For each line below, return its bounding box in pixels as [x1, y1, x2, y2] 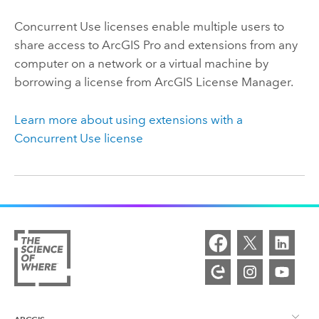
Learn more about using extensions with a [14, 112, 243, 127]
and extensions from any [160, 38, 298, 53]
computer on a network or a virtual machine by [14, 56, 268, 71]
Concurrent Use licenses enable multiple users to [14, 19, 284, 34]
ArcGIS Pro [101, 38, 161, 53]
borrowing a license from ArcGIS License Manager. [14, 75, 293, 90]
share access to [14, 38, 102, 53]
